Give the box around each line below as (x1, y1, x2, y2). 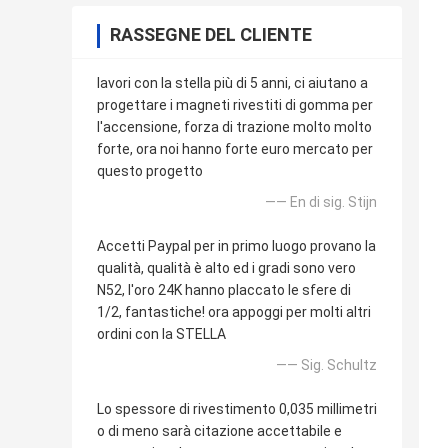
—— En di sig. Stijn (265, 193, 377, 210)
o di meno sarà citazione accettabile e (97, 422, 342, 439)
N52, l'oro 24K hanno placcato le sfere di (97, 281, 351, 298)
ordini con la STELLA (97, 325, 226, 342)
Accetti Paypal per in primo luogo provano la (97, 237, 376, 254)
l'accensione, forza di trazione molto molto (97, 118, 372, 135)
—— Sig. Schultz (276, 356, 377, 373)
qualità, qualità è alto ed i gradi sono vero (97, 259, 356, 276)
